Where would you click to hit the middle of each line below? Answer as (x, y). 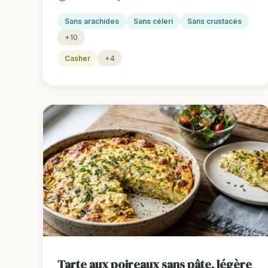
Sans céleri (153, 22)
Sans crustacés (214, 22)
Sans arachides (92, 22)
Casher (77, 59)
